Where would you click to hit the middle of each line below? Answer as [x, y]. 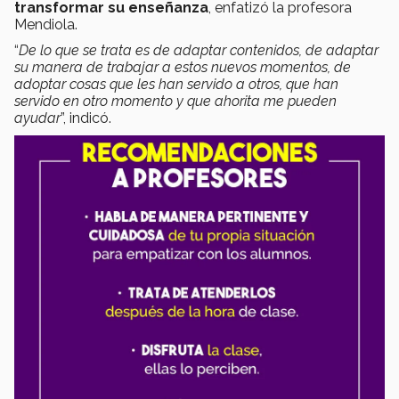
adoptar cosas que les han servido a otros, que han [176, 84]
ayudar [37, 118]
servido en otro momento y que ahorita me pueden [175, 101]
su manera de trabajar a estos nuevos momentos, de [183, 67]
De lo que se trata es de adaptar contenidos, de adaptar [199, 50]
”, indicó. [86, 118]
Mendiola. [46, 24]
